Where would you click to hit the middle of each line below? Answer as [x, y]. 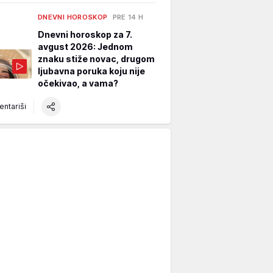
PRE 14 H [128, 17]
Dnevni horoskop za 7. [85, 34]
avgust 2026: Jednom [85, 46]
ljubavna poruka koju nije [91, 71]
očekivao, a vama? [78, 83]
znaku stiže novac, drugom [96, 58]
